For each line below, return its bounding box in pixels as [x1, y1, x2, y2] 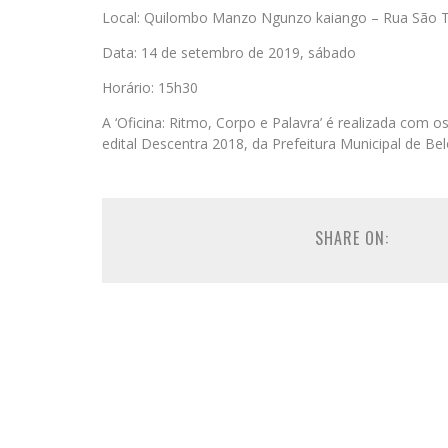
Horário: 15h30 [102, 78, 198, 97]
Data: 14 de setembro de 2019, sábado [102, 43, 356, 62]
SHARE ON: [315, 226, 389, 250]
